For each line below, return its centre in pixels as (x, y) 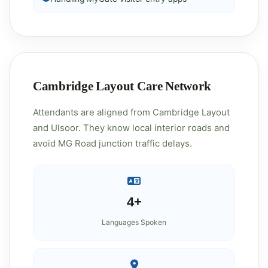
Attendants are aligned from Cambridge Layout (131, 112)
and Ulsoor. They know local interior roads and (131, 128)
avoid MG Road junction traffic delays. (112, 144)
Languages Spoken (134, 222)
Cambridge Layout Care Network (122, 86)
